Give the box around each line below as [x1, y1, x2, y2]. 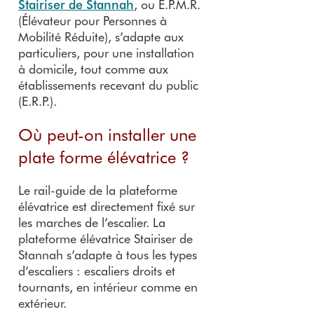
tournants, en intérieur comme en [18, 278, 198, 296]
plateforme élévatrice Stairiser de [18, 230, 193, 247]
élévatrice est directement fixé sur [18, 198, 195, 215]
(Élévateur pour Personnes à [18, 12, 167, 29]
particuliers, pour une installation [18, 44, 194, 62]
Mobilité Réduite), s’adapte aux [18, 28, 184, 46]
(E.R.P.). [18, 93, 57, 110]
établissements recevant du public [18, 76, 198, 94]
